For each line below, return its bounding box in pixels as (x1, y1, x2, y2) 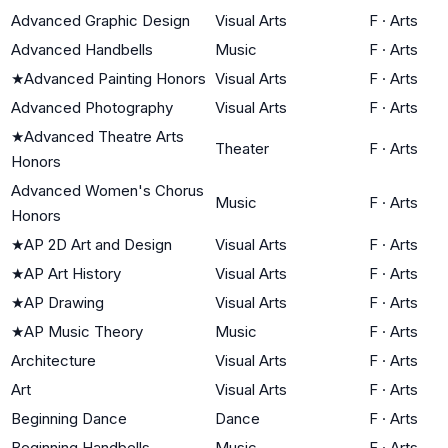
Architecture (11, 350, 96, 370)
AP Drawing (24, 292, 104, 312)
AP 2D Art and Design (24, 234, 172, 254)
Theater (215, 138, 269, 158)
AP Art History (24, 263, 121, 283)
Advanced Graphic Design (11, 10, 190, 30)
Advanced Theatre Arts (24, 126, 184, 146)
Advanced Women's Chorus (11, 180, 204, 200)
